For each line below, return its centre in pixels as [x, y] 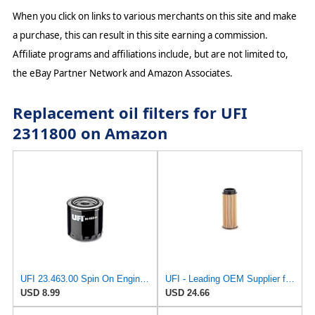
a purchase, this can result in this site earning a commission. [140, 35]
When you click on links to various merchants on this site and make [154, 16]
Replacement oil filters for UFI [130, 113]
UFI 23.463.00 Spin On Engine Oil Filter [144, 279]
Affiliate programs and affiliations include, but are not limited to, [150, 54]
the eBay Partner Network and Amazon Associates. [122, 73]
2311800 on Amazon [90, 133]
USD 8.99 [40, 293]
